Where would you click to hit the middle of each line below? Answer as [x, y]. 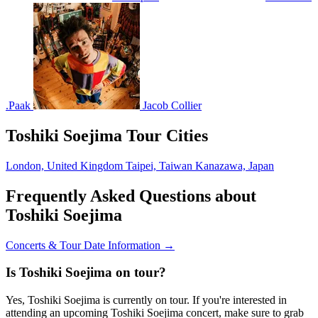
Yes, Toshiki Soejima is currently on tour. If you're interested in [146, 300]
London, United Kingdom [66, 165]
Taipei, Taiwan [160, 165]
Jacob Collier [172, 106]
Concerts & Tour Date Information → [90, 245]
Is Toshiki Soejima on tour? [86, 273]
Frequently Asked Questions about [131, 196]
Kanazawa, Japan [235, 165]
